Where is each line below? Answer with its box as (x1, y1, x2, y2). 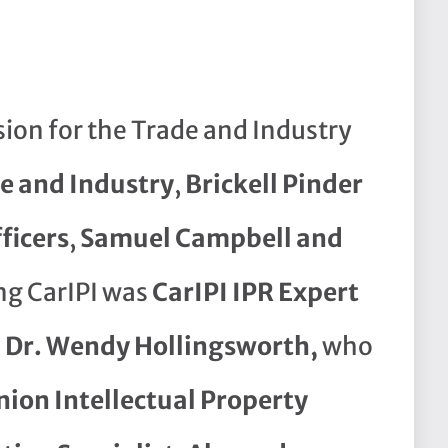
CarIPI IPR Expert (152, 277, 359, 309)
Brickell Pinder (185, 169, 363, 201)
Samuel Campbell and (80, 223, 343, 255)
